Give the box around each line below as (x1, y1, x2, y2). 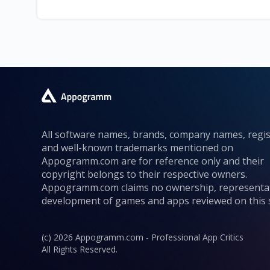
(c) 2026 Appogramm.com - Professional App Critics (42, 231, 243, 243)
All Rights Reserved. (42, 243, 118, 255)
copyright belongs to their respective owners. (42, 168, 247, 181)
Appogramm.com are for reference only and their (42, 154, 264, 168)
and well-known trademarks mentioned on (42, 141, 233, 154)
